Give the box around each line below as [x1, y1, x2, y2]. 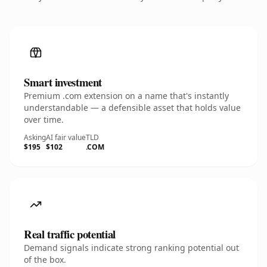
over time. [24, 114, 64, 125]
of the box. [24, 254, 66, 265]
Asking [24, 132, 46, 142]
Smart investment [24, 74, 103, 90]
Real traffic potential [24, 226, 116, 242]
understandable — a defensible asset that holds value [24, 102, 241, 113]
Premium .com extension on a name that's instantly [24, 90, 229, 101]
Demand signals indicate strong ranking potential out [24, 242, 239, 253]
